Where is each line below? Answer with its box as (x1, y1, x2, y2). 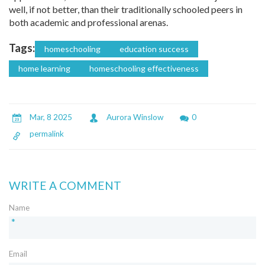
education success (119, 44, 189, 54)
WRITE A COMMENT (9, 179, 121, 193)
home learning (18, 63, 70, 74)
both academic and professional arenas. (9, 17, 168, 28)
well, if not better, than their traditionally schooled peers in (9, 4, 243, 15)
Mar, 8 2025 (30, 112, 72, 122)
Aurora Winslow (106, 112, 163, 122)
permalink (30, 129, 64, 139)
